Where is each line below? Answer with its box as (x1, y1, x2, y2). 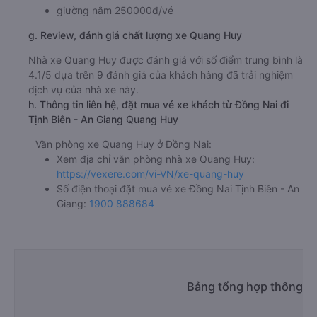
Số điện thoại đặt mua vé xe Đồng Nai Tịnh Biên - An (57, 182, 299, 195)
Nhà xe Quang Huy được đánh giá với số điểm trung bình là (28, 53, 303, 66)
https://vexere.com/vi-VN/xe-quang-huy (57, 167, 244, 180)
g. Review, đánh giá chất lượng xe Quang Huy (28, 28, 242, 41)
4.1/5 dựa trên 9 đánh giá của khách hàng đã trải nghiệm (28, 68, 293, 81)
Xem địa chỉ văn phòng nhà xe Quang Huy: (57, 152, 255, 165)
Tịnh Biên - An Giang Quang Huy (28, 113, 178, 125)
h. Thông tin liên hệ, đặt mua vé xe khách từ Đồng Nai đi (28, 98, 289, 110)
